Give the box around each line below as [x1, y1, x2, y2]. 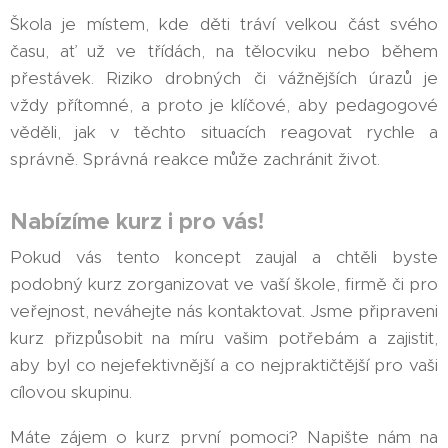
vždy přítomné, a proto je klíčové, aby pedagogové [10, 94, 438, 117]
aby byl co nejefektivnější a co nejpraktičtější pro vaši [10, 354, 438, 377]
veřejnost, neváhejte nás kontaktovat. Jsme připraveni [10, 300, 438, 323]
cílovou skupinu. [10, 381, 132, 404]
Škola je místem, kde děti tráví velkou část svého [10, 13, 438, 36]
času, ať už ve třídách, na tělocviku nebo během [10, 40, 438, 63]
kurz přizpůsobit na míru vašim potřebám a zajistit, [10, 327, 438, 350]
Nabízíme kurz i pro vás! [10, 207, 264, 236]
